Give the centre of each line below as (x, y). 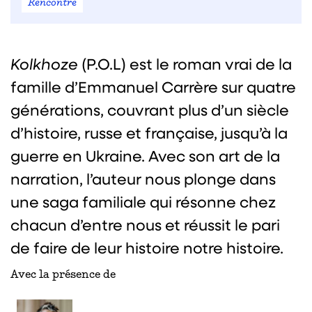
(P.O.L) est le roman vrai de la (187, 64)
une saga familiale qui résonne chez (143, 202)
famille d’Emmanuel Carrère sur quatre (153, 87)
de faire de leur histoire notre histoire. (147, 248)
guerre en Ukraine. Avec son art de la (145, 156)
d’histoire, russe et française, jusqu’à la (149, 133)
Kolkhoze (46, 64)
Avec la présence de (63, 275)
